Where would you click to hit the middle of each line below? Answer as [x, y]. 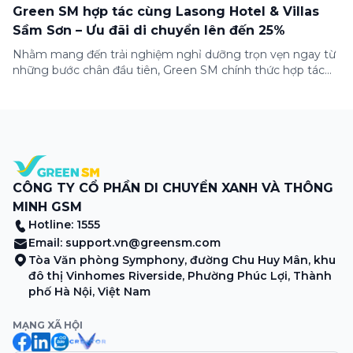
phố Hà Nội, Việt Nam [89, 291]
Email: [47, 242]
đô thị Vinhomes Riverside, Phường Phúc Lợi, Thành [180, 275]
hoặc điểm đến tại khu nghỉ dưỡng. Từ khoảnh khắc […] [162, 117]
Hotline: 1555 [64, 224]
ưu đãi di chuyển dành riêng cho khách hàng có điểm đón [170, 101]
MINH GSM [47, 206]
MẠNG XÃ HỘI [48, 325]
